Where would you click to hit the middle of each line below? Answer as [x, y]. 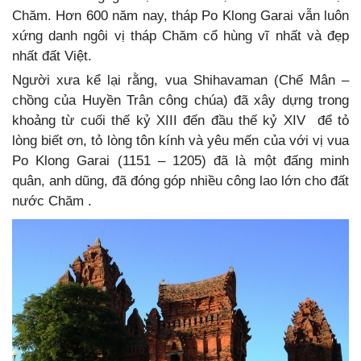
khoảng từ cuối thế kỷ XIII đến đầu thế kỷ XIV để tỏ [180, 121]
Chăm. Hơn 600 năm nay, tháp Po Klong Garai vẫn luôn [180, 16]
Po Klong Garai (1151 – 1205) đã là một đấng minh [180, 161]
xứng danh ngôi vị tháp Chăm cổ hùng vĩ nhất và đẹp [180, 36]
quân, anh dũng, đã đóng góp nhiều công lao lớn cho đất [180, 181]
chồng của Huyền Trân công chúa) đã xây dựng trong [180, 101]
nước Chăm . [52, 201]
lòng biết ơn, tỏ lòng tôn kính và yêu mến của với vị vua [180, 141]
